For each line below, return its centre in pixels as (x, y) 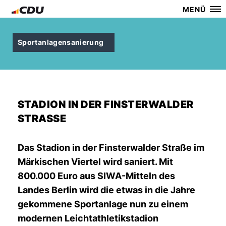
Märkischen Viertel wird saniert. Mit (95, 162)
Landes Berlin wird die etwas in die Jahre (106, 190)
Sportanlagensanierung (61, 42)
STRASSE (39, 119)
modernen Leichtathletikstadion (88, 218)
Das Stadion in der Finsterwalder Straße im (111, 148)
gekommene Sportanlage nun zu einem (103, 204)
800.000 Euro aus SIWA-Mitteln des (96, 176)
